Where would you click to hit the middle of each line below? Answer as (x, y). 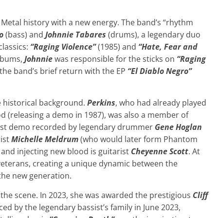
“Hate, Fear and (168, 46)
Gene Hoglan (178, 127)
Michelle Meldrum (45, 139)
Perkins (101, 102)
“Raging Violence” (63, 46)
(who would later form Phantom (138, 139)
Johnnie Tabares (76, 34)
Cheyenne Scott (160, 151)
